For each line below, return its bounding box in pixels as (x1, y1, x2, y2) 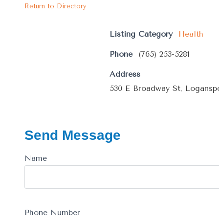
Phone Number (24, 207, 80, 217)
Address (109, 69, 140, 79)
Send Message (24, 127, 121, 143)
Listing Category (109, 29, 173, 39)
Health (178, 29, 203, 39)
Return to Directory (24, 2, 87, 10)
